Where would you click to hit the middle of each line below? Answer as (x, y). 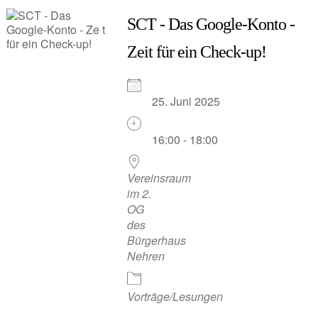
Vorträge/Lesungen (175, 296)
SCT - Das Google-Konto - (211, 24)
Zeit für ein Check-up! (197, 52)
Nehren (146, 256)
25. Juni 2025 (192, 101)
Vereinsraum (159, 178)
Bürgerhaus (157, 240)
